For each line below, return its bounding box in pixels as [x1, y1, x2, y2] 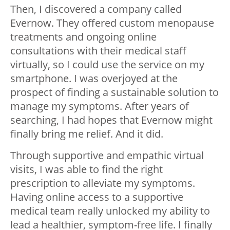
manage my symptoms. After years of [10, 99, 189, 113]
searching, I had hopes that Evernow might [10, 112, 213, 127]
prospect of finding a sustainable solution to [10, 85, 219, 99]
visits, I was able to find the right [10, 162, 163, 176]
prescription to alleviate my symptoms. [10, 176, 195, 190]
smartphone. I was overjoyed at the [10, 71, 178, 85]
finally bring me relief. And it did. [10, 126, 163, 141]
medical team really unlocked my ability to [10, 203, 210, 218]
